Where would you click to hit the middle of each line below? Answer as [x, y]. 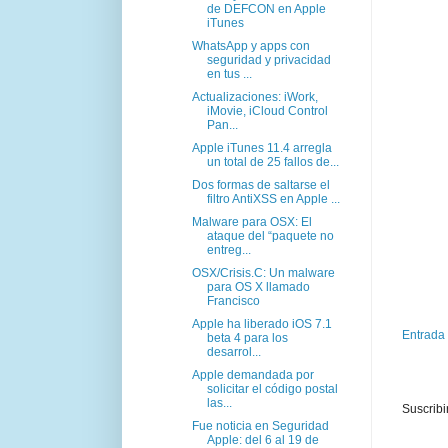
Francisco [233, 300]
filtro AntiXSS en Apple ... [273, 198]
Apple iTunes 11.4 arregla [261, 147]
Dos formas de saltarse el [260, 184]
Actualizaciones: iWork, [254, 96]
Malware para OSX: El [251, 221]
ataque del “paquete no [270, 235]
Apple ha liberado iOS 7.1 [261, 323]
